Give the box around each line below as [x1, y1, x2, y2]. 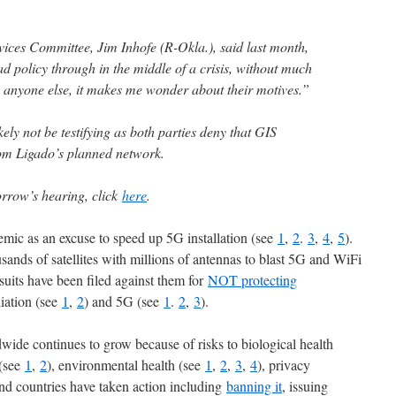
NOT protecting [208, 270, 297, 290]
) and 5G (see [84, 292, 164, 311]
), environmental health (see [47, 355, 205, 375]
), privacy [257, 355, 310, 375]
